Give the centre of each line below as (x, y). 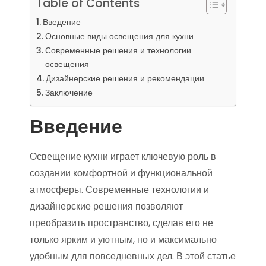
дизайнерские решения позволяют (106, 206)
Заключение (69, 93)
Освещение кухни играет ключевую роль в (123, 156)
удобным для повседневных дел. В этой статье (133, 256)
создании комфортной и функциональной (121, 173)
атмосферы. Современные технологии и (119, 190)
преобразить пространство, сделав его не (121, 223)
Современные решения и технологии (118, 50)
